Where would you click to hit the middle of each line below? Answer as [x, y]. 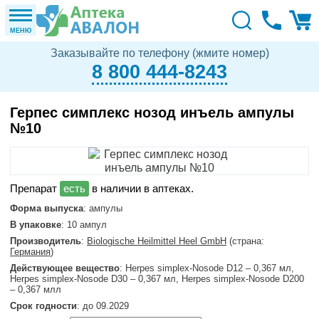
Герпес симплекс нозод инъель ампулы [152, 113]
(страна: [245, 241]
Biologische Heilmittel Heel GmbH [157, 241]
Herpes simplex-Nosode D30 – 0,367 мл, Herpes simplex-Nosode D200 [157, 279]
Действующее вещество [65, 268]
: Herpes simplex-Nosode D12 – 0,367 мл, [207, 268]
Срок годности [43, 306]
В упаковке [36, 225]
